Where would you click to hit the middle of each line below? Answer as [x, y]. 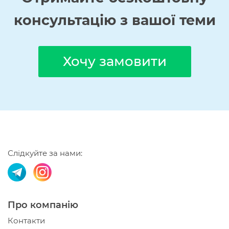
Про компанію [43, 205]
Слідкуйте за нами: [45, 153]
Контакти [26, 221]
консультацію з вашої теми [114, 20]
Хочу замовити [114, 61]
